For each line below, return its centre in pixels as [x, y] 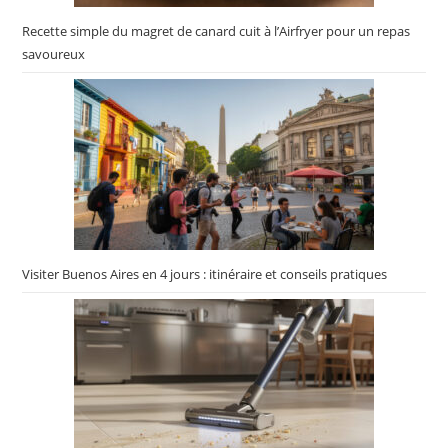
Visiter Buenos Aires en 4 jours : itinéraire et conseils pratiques [205, 274]
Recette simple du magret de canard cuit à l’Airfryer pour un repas [216, 31]
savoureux [54, 54]
